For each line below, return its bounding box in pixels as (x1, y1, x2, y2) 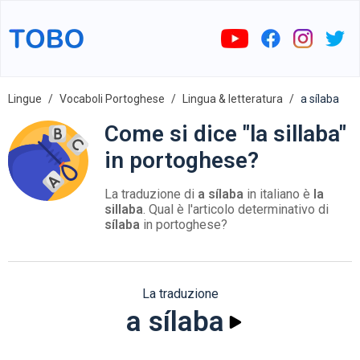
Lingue (8, 92, 42, 105)
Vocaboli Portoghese (59, 92, 165, 105)
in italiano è (243, 186, 313, 202)
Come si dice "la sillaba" (104, 121, 346, 147)
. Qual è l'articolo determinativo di (143, 202, 329, 217)
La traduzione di (104, 186, 198, 202)
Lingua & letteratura (182, 92, 283, 105)
